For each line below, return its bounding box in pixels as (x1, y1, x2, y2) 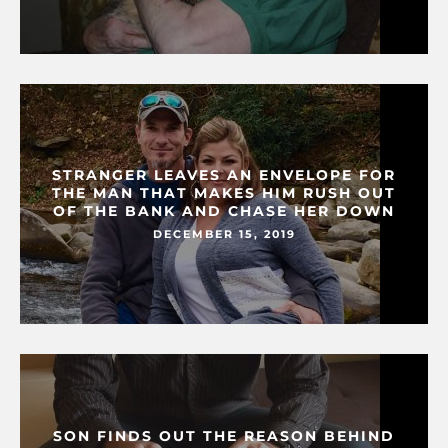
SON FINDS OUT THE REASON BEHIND (53, 427, 395, 446)
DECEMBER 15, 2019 (152, 227, 296, 242)
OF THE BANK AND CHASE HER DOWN (53, 202, 395, 221)
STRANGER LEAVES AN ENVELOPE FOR (52, 166, 396, 185)
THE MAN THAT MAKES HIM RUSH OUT (52, 184, 396, 203)
